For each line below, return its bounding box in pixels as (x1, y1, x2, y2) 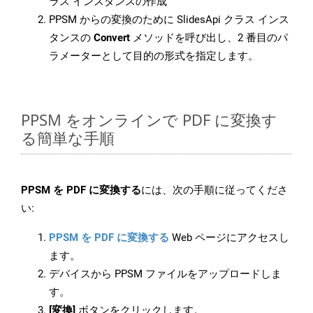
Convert (94, 31, 130, 45)
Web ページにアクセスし (169, 231, 289, 245)
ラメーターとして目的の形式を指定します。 (49, 50, 259, 63)
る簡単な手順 (21, 127, 115, 149)
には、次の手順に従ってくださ (141, 184, 288, 197)
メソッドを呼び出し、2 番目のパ (130, 31, 288, 45)
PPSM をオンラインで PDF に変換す (21, 109, 277, 131)
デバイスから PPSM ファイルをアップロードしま (49, 268, 282, 281)
